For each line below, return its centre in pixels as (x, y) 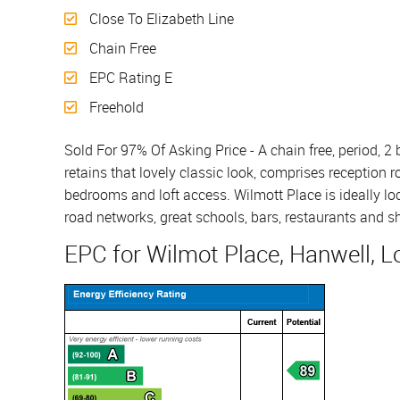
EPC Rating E (129, 78)
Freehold (115, 108)
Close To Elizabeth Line (160, 19)
